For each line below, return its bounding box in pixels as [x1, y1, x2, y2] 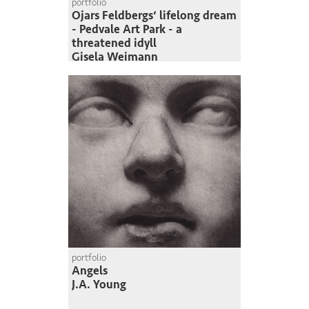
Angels [72, 263, 108, 279]
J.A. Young [72, 277, 126, 292]
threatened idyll [72, 36, 157, 51]
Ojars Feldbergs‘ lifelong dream [72, 8, 237, 23]
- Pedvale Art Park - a [72, 22, 182, 37]
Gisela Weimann [72, 50, 158, 65]
